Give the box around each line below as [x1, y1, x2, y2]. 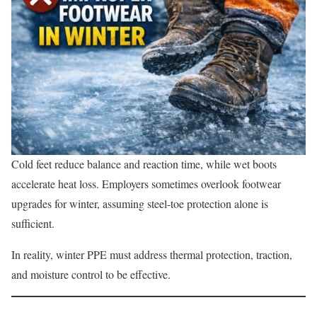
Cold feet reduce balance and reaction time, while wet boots [11, 156, 277, 172]
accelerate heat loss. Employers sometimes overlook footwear [11, 176, 281, 192]
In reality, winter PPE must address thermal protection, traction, [11, 247, 292, 263]
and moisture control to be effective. [11, 267, 171, 282]
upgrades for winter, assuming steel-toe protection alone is [11, 196, 268, 212]
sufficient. [11, 216, 54, 231]
